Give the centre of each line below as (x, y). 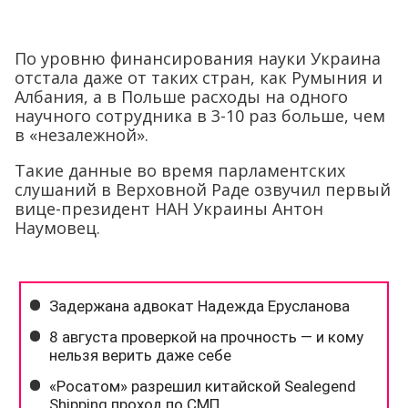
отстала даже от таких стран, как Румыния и (199, 78)
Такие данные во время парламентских (180, 171)
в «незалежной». (82, 135)
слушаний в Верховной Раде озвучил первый (203, 190)
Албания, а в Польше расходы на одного (181, 97)
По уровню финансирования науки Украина (198, 59)
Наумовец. (57, 228)
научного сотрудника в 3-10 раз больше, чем (200, 116)
